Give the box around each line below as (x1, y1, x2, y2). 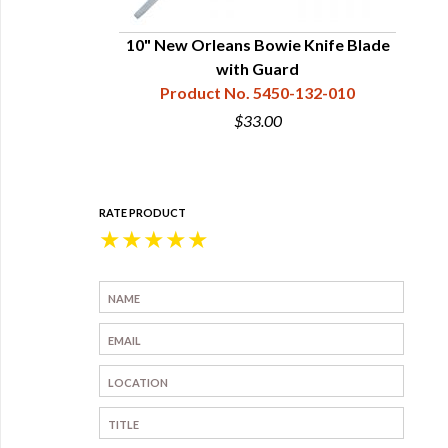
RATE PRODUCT (99, 206, 186, 219)
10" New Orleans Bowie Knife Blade (125, 35, 390, 54)
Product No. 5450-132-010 (160, 83, 355, 102)
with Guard (216, 59, 299, 78)
